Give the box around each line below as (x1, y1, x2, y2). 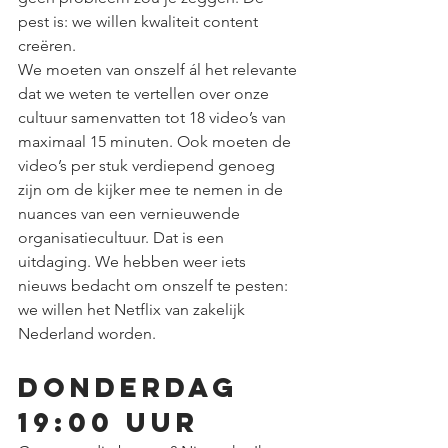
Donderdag (18, 370, 251, 404)
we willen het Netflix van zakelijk (18, 300, 249, 319)
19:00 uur (18, 405, 199, 439)
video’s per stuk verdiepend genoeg (18, 156, 279, 175)
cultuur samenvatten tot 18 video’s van (18, 108, 290, 127)
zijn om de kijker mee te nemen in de (18, 180, 287, 199)
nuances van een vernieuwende (18, 204, 244, 223)
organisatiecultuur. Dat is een (18, 228, 228, 247)
